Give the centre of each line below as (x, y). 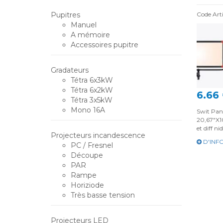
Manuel (84, 25)
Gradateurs (70, 70)
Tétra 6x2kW (92, 90)
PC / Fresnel (92, 145)
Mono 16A (88, 110)
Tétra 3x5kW (92, 100)
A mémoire (90, 35)
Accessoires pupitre (105, 45)
